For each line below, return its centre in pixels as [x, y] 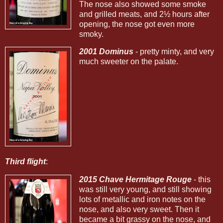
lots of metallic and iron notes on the [142, 200]
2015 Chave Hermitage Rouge [135, 180]
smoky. [91, 34]
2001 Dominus [106, 52]
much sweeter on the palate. [128, 62]
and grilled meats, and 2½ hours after [144, 14]
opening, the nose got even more [137, 24]
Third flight [25, 162]
